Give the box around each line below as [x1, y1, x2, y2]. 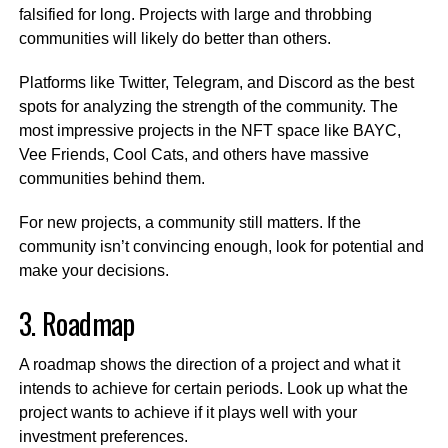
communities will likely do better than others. [18, 29, 335, 47]
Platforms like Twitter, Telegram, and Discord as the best [18, 73, 414, 91]
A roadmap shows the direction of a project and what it [18, 355, 400, 373]
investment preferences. [18, 427, 192, 445]
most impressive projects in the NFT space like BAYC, [18, 121, 401, 139]
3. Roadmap [18, 301, 135, 344]
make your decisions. [18, 261, 173, 279]
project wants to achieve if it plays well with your [18, 403, 357, 421]
